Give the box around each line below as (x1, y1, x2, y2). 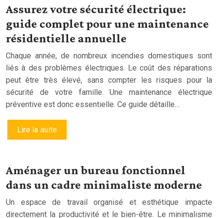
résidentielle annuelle (6, 31, 127, 45)
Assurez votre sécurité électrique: (6, 2, 186, 16)
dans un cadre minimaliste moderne (6, 178, 202, 191)
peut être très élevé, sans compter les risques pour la (6, 75, 212, 85)
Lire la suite (17, 125, 57, 134)
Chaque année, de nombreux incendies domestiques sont (6, 51, 212, 60)
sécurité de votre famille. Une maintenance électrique (6, 87, 212, 97)
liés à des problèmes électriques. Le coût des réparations (6, 63, 212, 73)
